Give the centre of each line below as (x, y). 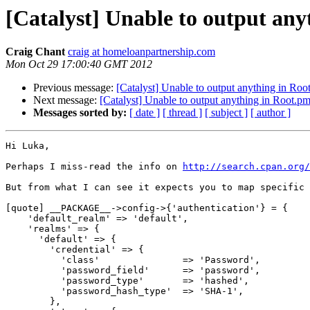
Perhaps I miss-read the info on (94, 167)
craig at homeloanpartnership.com (142, 52)
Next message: (66, 100)
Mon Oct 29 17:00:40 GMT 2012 (79, 64)
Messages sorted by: (80, 113)
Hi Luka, (28, 146)
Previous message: (75, 88)
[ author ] (271, 113)
